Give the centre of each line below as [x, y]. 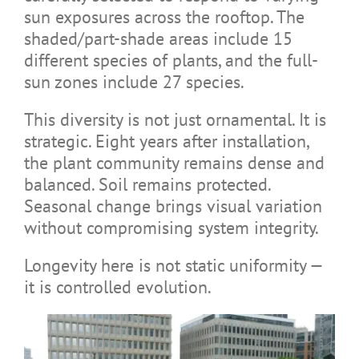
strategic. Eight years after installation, [166, 141]
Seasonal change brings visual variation [173, 206]
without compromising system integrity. [171, 227]
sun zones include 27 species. [134, 81]
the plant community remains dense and [174, 162]
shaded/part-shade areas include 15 [158, 38]
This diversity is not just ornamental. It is [175, 119]
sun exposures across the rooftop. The [164, 16]
